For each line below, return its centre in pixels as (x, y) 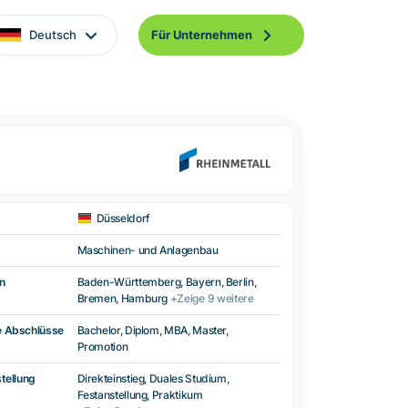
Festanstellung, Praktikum (140, 395)
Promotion (102, 347)
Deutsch (53, 35)
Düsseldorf (122, 219)
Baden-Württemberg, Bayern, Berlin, (167, 282)
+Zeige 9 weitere (212, 299)
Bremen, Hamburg (123, 299)
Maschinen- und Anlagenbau (148, 250)
